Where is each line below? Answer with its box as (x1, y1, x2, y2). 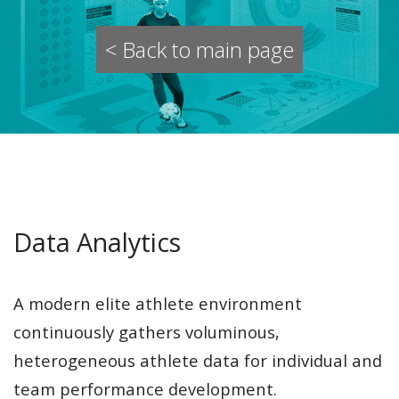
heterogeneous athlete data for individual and (13, 349, 382, 371)
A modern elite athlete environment (13, 292, 302, 314)
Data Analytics (13, 224, 181, 259)
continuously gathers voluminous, (13, 321, 280, 343)
